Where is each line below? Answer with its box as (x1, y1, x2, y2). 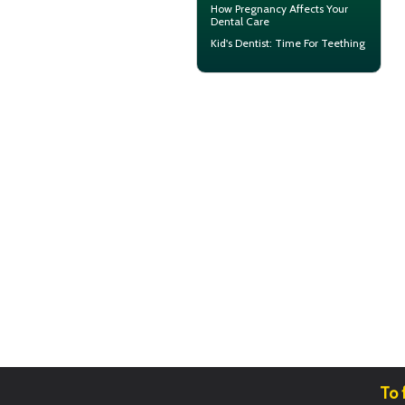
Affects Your (287, 2, 348, 16)
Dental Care (211, 14, 269, 29)
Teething (321, 36, 365, 51)
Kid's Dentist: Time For (211, 36, 321, 51)
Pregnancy (235, 2, 287, 16)
